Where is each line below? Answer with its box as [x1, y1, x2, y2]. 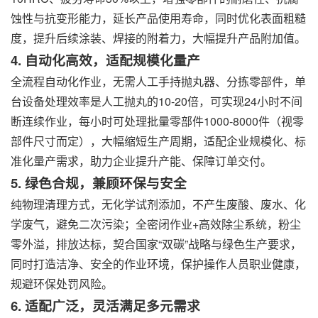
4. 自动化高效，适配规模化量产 [11, 50, 200, 70]
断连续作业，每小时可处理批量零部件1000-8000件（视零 [11, 113, 304, 130]
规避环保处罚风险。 [11, 275, 113, 292]
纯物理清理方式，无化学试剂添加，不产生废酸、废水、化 [11, 196, 306, 213]
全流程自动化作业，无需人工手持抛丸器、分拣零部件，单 [11, 73, 306, 90]
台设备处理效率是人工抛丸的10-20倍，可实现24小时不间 [11, 93, 302, 110]
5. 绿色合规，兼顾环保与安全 [11, 173, 187, 193]
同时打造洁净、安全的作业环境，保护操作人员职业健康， [11, 256, 306, 273]
